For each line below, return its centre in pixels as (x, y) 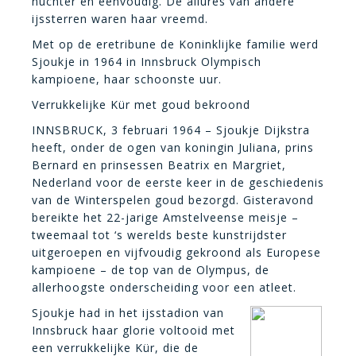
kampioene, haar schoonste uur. (127, 79)
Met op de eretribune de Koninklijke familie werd (175, 44)
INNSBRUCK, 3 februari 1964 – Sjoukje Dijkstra (171, 130)
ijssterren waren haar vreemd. (120, 18)
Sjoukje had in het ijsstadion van (128, 312)
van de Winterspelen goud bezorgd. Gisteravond (173, 199)
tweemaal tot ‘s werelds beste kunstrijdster (159, 234)
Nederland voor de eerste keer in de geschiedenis (178, 182)
